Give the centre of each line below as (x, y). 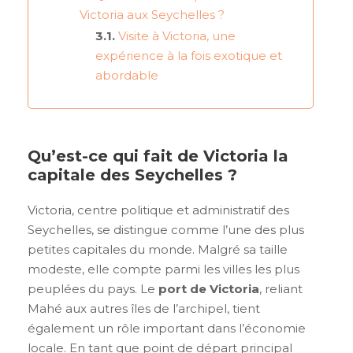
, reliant (281, 289)
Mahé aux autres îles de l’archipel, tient (144, 309)
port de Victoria (207, 289)
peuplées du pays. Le (91, 289)
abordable (127, 75)
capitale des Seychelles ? (132, 175)
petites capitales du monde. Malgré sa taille (158, 250)
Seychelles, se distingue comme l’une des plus (166, 230)
